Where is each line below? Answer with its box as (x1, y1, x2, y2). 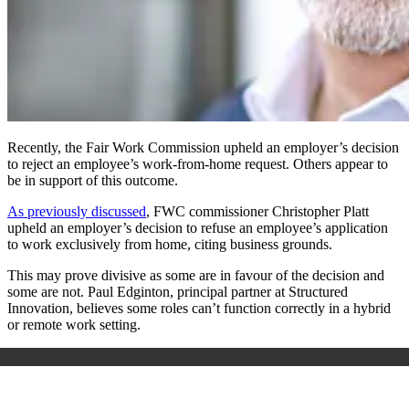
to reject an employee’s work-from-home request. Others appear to (7, 155, 388, 172)
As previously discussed (7, 203, 146, 219)
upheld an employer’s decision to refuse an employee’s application (7, 219, 388, 236)
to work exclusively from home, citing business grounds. (7, 236, 332, 252)
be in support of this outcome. (7, 172, 178, 188)
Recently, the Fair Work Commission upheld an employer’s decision (7, 139, 399, 155)
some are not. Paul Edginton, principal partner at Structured (7, 283, 348, 299)
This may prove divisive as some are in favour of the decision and (7, 267, 384, 283)
